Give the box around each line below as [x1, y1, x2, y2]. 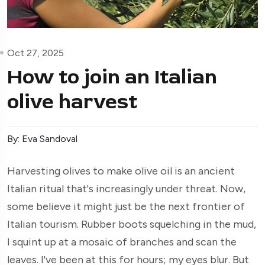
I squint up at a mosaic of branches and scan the [7, 235, 237, 248]
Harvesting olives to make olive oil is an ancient [7, 164, 235, 177]
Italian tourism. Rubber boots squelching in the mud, [7, 217, 256, 231]
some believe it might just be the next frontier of [7, 199, 245, 213]
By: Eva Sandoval [7, 132, 77, 144]
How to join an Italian [7, 63, 217, 90]
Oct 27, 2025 [7, 47, 64, 59]
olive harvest [7, 88, 137, 115]
